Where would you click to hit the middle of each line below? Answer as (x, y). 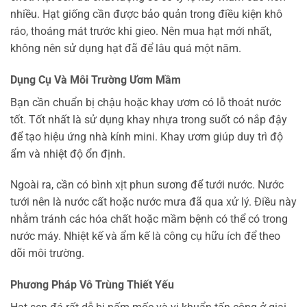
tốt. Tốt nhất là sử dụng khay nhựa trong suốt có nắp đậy (149, 119)
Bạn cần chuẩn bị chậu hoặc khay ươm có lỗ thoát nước (146, 102)
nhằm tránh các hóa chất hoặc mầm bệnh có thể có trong (149, 219)
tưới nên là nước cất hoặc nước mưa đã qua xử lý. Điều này (153, 202)
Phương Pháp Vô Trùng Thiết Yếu (92, 285)
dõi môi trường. (47, 254)
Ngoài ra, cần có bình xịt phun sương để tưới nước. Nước (147, 185)
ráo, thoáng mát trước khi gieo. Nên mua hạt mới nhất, (141, 31)
